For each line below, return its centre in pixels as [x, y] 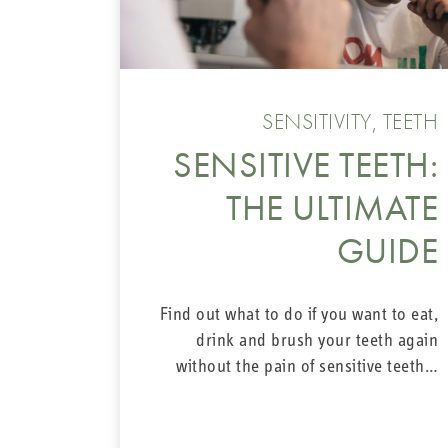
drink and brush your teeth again [317, 341]
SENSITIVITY [317, 121]
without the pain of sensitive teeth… [307, 367]
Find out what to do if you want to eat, [298, 315]
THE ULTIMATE [332, 207]
